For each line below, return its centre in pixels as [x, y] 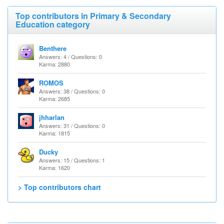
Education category [53, 24]
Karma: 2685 [54, 98]
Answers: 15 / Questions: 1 [72, 160]
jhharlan [52, 117]
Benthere [53, 48]
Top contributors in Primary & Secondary [93, 16]
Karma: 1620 [54, 167]
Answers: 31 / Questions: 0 [72, 125]
